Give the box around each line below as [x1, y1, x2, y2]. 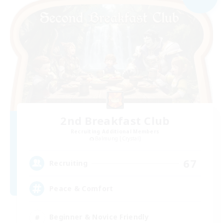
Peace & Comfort [49, 184, 113, 194]
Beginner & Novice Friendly [49, 212, 149, 222]
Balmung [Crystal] [95, 134, 141, 142]
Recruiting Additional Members [70, 127, 160, 135]
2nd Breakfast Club [60, 112, 170, 128]
